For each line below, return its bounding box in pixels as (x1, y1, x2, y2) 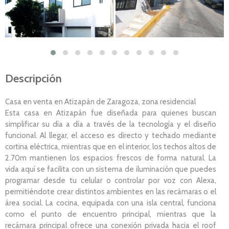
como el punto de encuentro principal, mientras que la (5, 209, 216, 219)
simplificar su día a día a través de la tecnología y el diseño (5, 119, 216, 129)
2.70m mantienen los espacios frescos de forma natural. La (5, 153, 216, 163)
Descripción (5, 71, 62, 85)
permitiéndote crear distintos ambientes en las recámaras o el (5, 187, 216, 196)
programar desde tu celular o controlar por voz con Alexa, (5, 175, 216, 185)
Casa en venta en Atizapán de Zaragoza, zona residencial (5, 97, 196, 106)
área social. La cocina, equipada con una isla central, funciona (5, 198, 216, 208)
